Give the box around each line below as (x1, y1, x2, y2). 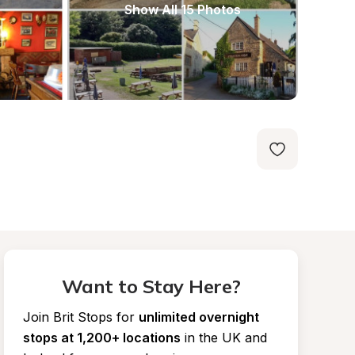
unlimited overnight (139, 309, 260, 325)
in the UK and (185, 330, 268, 345)
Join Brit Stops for (23, 309, 136, 325)
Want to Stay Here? (61, 274, 241, 298)
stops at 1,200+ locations (23, 330, 181, 345)
